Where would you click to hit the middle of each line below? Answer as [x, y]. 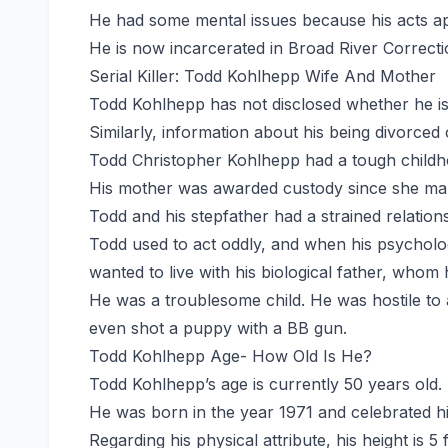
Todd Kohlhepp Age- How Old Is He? [230, 355]
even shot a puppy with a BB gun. [218, 327]
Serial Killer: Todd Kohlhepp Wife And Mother [262, 75]
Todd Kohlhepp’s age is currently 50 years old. [265, 383]
